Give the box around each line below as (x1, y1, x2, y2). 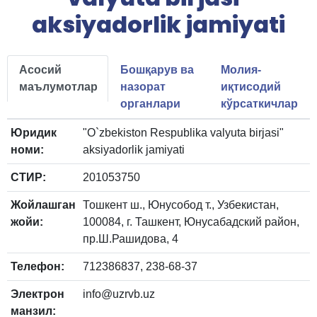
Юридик (11, 126, 57, 139)
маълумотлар (19, 80, 98, 93)
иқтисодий (221, 80, 282, 93)
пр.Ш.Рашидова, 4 (83, 232, 178, 245)
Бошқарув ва (120, 63, 194, 76)
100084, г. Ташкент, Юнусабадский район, (83, 215, 299, 228)
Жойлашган (11, 198, 76, 211)
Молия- (221, 63, 262, 76)
